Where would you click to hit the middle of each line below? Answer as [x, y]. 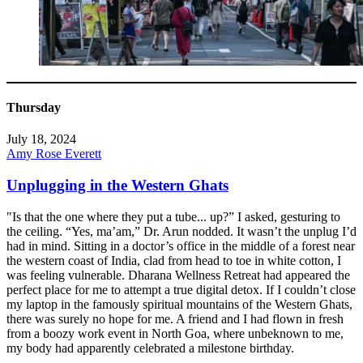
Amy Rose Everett [54, 154]
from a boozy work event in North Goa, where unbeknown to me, [175, 333]
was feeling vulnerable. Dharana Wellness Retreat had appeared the [178, 275]
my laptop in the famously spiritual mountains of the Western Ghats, [179, 304]
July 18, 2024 [41, 139]
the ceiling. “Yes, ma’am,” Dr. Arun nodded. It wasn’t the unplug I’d [181, 231]
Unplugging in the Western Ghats [117, 186]
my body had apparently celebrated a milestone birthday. [150, 348]
